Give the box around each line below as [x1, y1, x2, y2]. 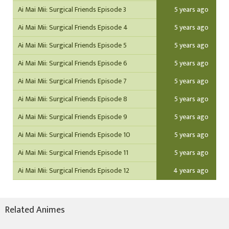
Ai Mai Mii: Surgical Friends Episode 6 [18, 57, 127, 69]
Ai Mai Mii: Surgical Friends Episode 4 [18, 21, 128, 33]
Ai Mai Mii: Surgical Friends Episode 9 [18, 111, 127, 123]
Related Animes [5, 202, 65, 218]
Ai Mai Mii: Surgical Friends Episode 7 [18, 75, 127, 87]
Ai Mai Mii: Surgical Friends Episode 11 [18, 147, 128, 158]
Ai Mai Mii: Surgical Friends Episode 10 [18, 129, 130, 141]
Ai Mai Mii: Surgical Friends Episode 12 [18, 165, 129, 176]
